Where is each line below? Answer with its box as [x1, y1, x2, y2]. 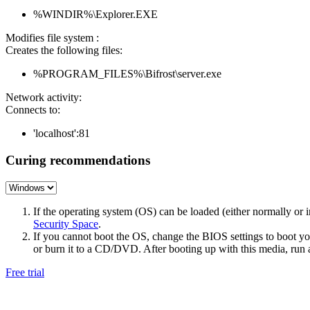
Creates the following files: [6, 44, 122, 57]
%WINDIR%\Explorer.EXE [33, 8, 158, 21]
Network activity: [6, 91, 82, 104]
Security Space [33, 217, 98, 230]
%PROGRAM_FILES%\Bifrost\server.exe [33, 68, 221, 80]
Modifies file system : [6, 32, 99, 44]
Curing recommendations [6, 153, 150, 168]
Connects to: [6, 104, 60, 116]
